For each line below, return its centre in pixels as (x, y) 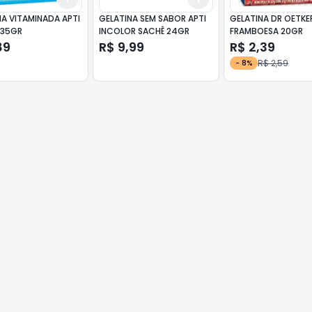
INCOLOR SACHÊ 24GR (144, 31)
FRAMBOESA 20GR (267, 31)
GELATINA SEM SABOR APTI (152, 18)
